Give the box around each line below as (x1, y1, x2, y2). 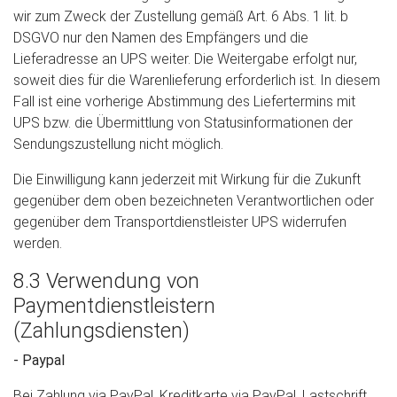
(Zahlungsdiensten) (13, 318, 190, 343)
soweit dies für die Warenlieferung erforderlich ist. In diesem (13, 72, 380, 89)
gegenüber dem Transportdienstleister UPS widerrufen (13, 214, 346, 230)
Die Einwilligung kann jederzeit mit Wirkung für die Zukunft (13, 171, 361, 188)
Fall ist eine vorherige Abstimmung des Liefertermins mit (13, 93, 355, 110)
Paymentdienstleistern (13, 293, 215, 318)
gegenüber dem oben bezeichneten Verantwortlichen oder (13, 192, 374, 209)
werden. (13, 235, 62, 252)
